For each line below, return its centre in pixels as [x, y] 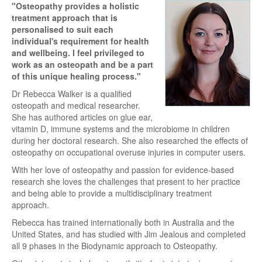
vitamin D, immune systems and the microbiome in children [121, 128]
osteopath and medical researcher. [76, 105]
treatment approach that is [65, 17]
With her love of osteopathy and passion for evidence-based [123, 169]
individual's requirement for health [80, 41]
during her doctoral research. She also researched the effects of [130, 140]
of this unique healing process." [76, 76]
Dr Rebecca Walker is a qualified [72, 93]
